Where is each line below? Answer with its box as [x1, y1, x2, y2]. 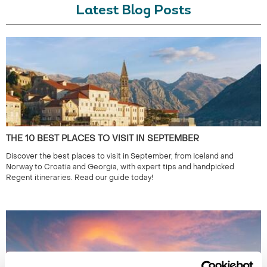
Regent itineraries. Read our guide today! [6, 173, 153, 182]
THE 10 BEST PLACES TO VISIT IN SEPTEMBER [6, 133, 199, 144]
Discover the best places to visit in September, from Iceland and [6, 151, 234, 161]
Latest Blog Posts [76, 4, 191, 18]
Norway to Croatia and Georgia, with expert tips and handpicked [6, 162, 234, 172]
